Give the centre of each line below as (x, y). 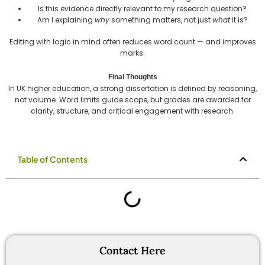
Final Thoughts (132, 77)
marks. (132, 53)
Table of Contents (53, 159)
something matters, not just (161, 20)
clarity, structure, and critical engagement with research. (132, 111)
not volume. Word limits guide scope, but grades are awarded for (132, 99)
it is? (239, 20)
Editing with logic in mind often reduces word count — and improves (132, 41)
